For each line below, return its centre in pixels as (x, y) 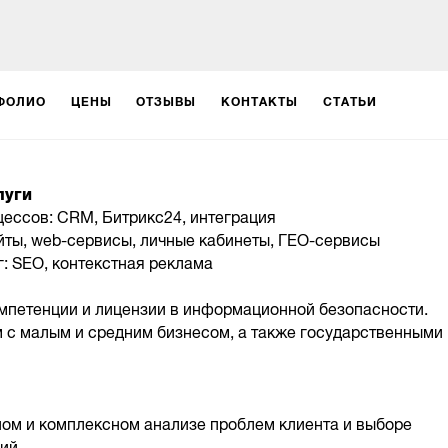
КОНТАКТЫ (259, 101)
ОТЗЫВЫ (166, 101)
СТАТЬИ (349, 101)
